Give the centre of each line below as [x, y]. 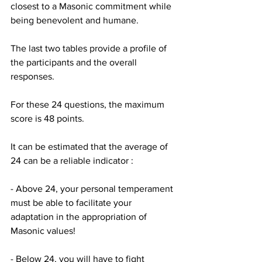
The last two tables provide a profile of [90, 48]
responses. [32, 76]
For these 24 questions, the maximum [89, 104]
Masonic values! [43, 230]
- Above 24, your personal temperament [93, 188]
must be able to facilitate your [72, 202]
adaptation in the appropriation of [80, 216]
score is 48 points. [47, 118]
